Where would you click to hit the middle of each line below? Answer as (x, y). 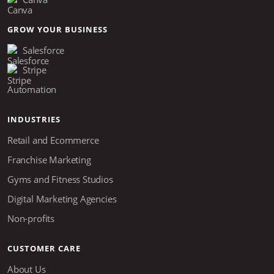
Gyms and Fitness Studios (60, 179)
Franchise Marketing (49, 159)
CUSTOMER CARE (44, 248)
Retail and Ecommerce (53, 140)
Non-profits (31, 218)
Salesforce (44, 50)
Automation (32, 89)
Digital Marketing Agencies (62, 198)
